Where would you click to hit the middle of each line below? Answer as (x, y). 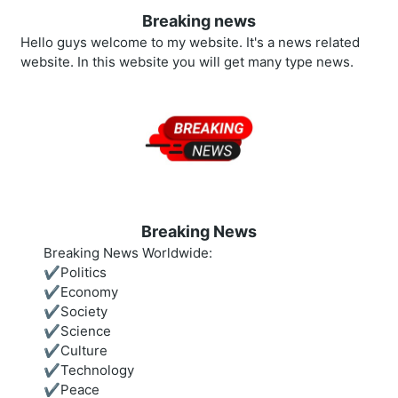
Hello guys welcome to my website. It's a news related (190, 43)
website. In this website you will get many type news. (187, 62)
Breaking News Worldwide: (127, 253)
